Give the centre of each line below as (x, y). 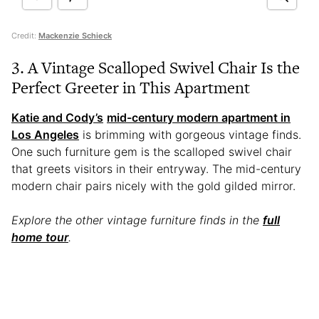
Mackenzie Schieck (75, 36)
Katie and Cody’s (57, 118)
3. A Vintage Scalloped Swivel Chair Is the (156, 68)
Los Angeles (45, 135)
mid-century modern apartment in (199, 118)
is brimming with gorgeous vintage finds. (190, 135)
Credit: (25, 36)
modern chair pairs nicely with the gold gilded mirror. (155, 186)
